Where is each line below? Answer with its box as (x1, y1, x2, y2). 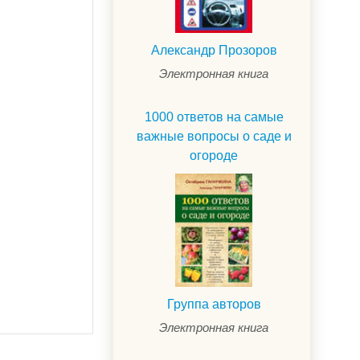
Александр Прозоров (150, 43, 277, 58)
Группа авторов (166, 297, 261, 312)
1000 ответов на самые (144, 110, 284, 125)
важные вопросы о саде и (136, 129, 292, 144)
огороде (190, 149, 238, 163)
